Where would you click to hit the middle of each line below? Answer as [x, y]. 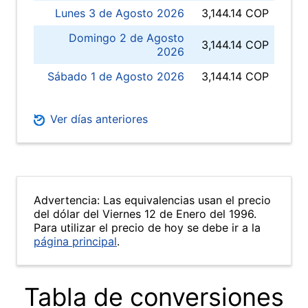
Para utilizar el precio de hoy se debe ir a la [147, 228]
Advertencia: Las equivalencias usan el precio [152, 200]
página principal [75, 241]
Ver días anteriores [97, 119]
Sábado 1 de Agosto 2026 [116, 76]
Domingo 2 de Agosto [126, 38]
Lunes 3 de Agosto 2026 [120, 13]
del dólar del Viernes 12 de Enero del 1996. [145, 214]
